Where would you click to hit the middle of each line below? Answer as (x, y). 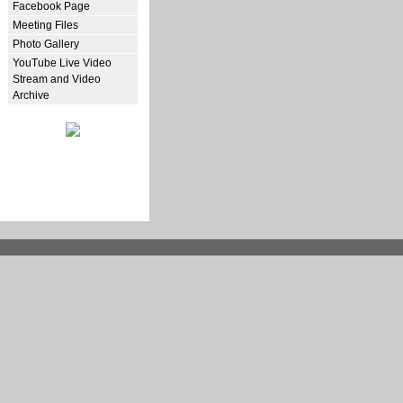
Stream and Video (57, 79)
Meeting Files (45, 25)
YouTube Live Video (62, 63)
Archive (31, 95)
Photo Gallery (46, 44)
